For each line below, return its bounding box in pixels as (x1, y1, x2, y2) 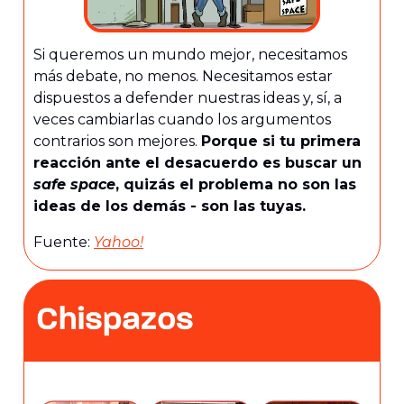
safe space (33, 175, 115, 193)
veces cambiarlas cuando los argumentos (33, 110, 331, 128)
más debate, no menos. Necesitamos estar (33, 67, 333, 85)
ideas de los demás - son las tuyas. (33, 197, 306, 215)
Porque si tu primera (201, 132, 361, 150)
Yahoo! (94, 233, 143, 251)
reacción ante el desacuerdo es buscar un (33, 153, 362, 171)
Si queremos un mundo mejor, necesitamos (33, 45, 347, 63)
